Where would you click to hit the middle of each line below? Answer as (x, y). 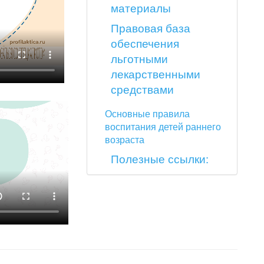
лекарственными (155, 74)
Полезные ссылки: (159, 159)
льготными (139, 58)
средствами (142, 89)
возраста (124, 139)
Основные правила (147, 113)
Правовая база (150, 28)
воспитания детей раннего (163, 126)
